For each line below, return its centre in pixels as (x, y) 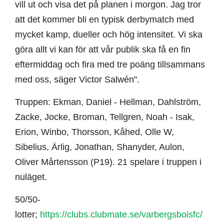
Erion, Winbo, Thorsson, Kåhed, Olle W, (94, 132)
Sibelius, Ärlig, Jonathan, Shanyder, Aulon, (100, 147)
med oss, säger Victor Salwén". (78, 80)
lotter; (27, 215)
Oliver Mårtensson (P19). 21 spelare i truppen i (108, 162)
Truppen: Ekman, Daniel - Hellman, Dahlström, (108, 102)
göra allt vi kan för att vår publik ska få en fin (103, 50)
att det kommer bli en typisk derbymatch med (104, 20)
